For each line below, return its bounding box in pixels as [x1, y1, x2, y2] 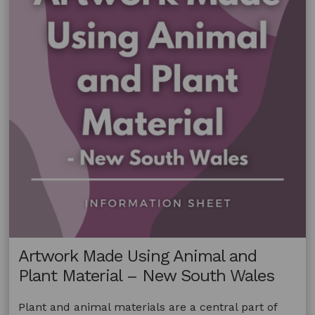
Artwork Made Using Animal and [18, 246, 257, 266]
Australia [82, 12, 132, 26]
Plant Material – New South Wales [18, 266, 275, 286]
